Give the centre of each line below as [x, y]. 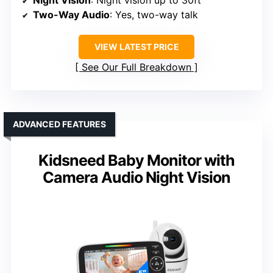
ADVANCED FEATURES [59, 124]
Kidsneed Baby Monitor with [136, 160]
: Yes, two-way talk [154, 14]
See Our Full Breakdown [136, 67]
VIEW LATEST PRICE [136, 46]
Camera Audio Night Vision [136, 177]
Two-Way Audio [71, 14]
